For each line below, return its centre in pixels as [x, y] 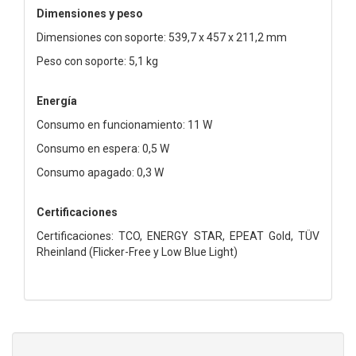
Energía [57, 101]
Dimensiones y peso [90, 13]
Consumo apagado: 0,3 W [100, 172]
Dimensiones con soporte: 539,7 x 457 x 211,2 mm [162, 37]
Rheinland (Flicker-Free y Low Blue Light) [137, 252]
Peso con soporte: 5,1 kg [97, 61]
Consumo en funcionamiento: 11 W [124, 124]
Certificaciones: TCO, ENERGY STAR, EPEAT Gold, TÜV [178, 236]
